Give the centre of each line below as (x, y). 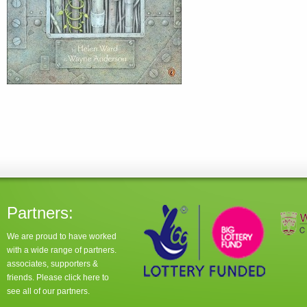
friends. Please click (45, 278)
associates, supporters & (52, 264)
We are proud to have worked (62, 236)
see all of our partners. (48, 291)
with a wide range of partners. (62, 250)
